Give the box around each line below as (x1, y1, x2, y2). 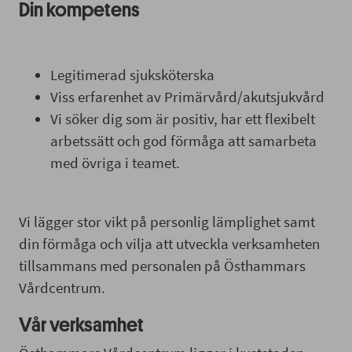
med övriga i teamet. (50, 152, 180, 172)
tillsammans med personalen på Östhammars (19, 255, 306, 275)
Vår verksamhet (19, 314, 144, 335)
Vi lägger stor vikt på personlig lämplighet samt (19, 211, 315, 231)
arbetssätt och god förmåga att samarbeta (50, 130, 317, 150)
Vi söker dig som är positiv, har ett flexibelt (50, 108, 315, 128)
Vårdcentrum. (19, 277, 105, 297)
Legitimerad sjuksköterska (50, 64, 218, 84)
